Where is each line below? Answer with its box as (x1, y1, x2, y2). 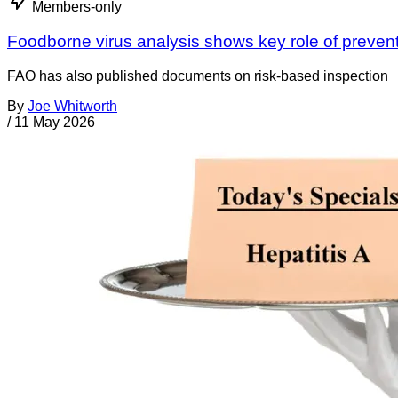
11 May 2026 (14, 114, 95, 130)
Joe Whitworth (28, 98, 117, 114)
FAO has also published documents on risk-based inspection (7, 68, 388, 84)
